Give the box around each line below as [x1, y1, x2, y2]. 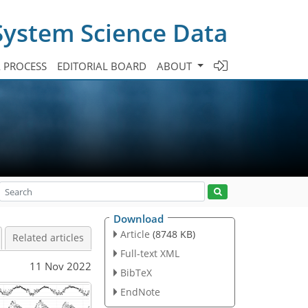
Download [113, 212, 164, 225]
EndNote [120, 285, 160, 298]
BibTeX [120, 265, 152, 279]
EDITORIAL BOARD [57, 58, 147, 73]
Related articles [12, 232, 84, 244]
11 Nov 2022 [30, 258, 91, 273]
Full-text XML [120, 246, 179, 260]
